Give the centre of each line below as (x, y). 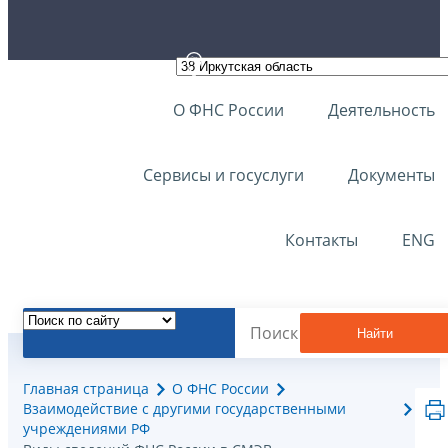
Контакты (321, 240)
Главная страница (86, 389)
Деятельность (381, 110)
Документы (391, 175)
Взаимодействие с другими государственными (184, 409)
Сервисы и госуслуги (223, 175)
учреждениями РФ (86, 429)
